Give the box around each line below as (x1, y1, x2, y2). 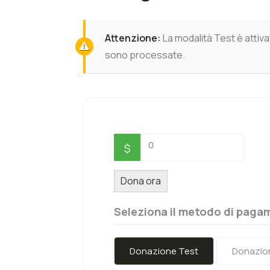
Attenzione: (105, 31, 161, 45)
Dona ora (121, 174, 161, 187)
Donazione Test (130, 245, 198, 257)
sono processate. (105, 48, 185, 61)
